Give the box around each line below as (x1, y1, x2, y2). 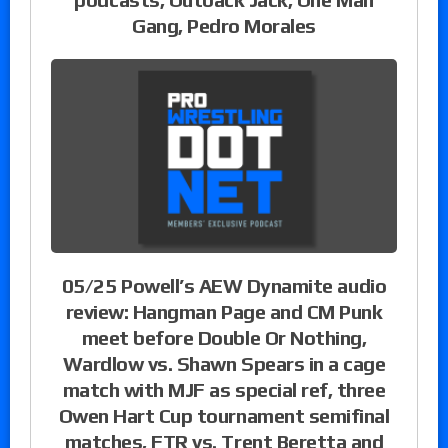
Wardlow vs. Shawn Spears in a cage (62, 352, 386, 376)
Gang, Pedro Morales (132, 13, 316, 37)
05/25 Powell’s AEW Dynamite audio (61, 274, 387, 298)
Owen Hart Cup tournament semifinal (58, 404, 390, 428)
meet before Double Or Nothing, (81, 326, 367, 350)
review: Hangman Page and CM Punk (65, 300, 383, 324)
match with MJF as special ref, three (62, 378, 386, 402)
